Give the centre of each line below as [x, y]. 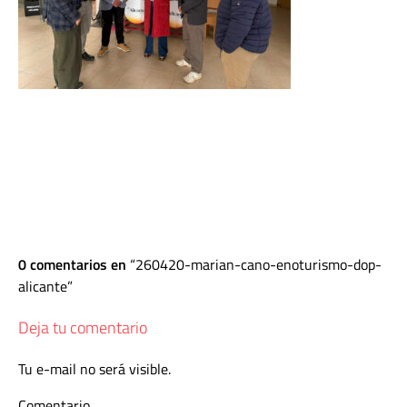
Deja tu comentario [83, 328]
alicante [43, 286]
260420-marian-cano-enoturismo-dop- [258, 264]
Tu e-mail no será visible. [94, 369]
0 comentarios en [74, 264]
